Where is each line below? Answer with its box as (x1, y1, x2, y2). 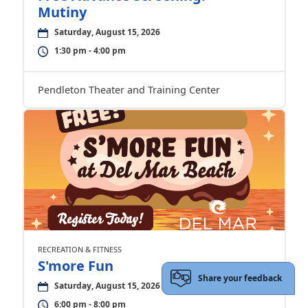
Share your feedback (198, 272, 283, 285)
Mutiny (37, 3, 87, 22)
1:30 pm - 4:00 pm (54, 45, 126, 57)
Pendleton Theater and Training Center (37, 83, 220, 97)
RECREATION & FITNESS (37, 244, 122, 255)
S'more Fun (37, 256, 113, 276)
